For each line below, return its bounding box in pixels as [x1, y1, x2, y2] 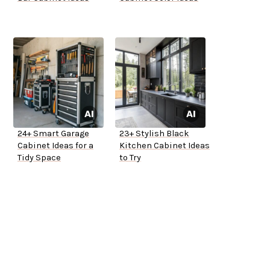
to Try [119, 152, 141, 163]
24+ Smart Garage [17, 128, 89, 139]
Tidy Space [17, 152, 61, 163]
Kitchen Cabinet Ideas [119, 140, 210, 151]
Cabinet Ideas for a [17, 140, 93, 151]
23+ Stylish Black [119, 128, 189, 139]
